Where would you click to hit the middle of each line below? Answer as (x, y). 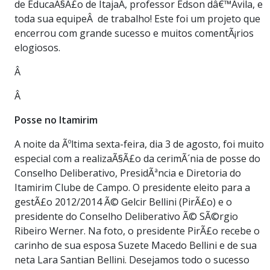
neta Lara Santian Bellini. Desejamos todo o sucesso (132, 259)
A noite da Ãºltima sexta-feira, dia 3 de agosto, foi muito (139, 144)
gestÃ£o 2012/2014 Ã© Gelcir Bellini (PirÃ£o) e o (123, 202)
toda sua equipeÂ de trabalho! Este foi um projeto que (137, 18)
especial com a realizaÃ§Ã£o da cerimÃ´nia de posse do (137, 158)
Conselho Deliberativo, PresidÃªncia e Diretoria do (128, 173)
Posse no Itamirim (56, 120)
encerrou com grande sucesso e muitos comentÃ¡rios (134, 33)
